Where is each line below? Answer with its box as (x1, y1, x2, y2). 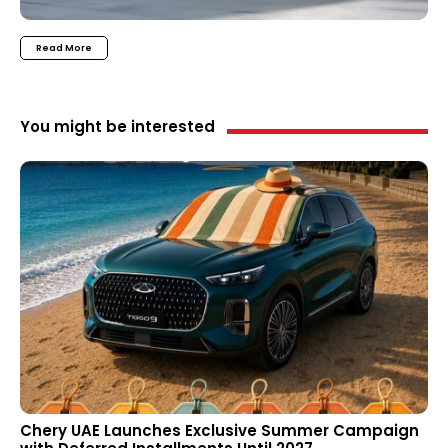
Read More (36, 41, 92, 54)
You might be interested (20, 116, 215, 138)
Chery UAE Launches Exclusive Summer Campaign (20, 419, 419, 441)
